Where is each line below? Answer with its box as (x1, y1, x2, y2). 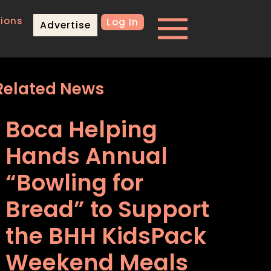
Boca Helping (5, 114, 158, 146)
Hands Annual (5, 140, 168, 172)
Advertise (40, 18, 91, 32)
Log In (106, 16, 139, 28)
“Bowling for (5, 167, 144, 199)
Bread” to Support (5, 194, 210, 226)
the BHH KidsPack (5, 220, 207, 252)
